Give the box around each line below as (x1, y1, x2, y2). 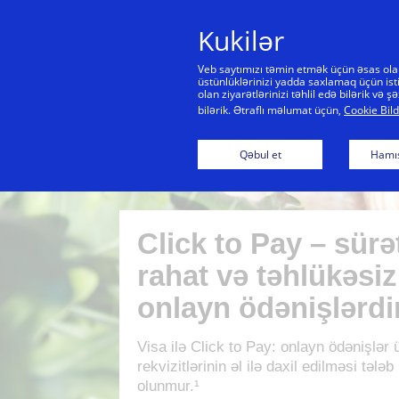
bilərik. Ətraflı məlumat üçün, (198, 102, 344, 118)
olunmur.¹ (137, 378, 200, 395)
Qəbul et (239, 147, 281, 162)
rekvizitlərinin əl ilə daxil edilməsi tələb (137, 358, 395, 375)
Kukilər (198, 22, 284, 59)
